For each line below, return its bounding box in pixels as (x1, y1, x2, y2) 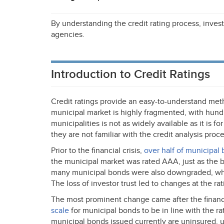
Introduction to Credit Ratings (51, 67, 210, 81)
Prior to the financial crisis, (51, 146, 144, 155)
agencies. (51, 30, 84, 39)
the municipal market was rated (51, 157, 162, 166)
